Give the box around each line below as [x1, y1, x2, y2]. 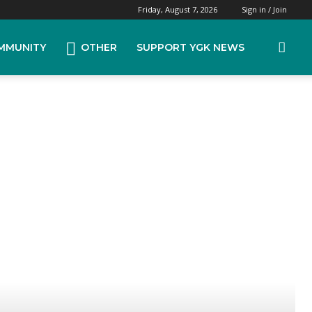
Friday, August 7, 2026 [138, 4, 217, 15]
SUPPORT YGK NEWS [136, 41, 244, 54]
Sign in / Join [242, 4, 287, 15]
